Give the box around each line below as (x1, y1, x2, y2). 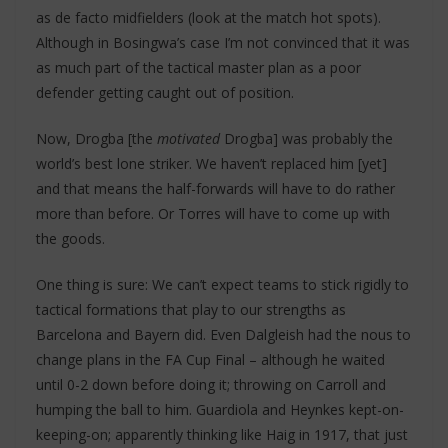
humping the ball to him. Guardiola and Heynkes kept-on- (36, 400, 404, 419)
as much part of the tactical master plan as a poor (36, 58, 361, 77)
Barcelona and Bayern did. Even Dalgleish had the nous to (36, 325, 411, 344)
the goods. (36, 229, 105, 248)
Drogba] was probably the (220, 129, 393, 148)
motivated (157, 129, 220, 148)
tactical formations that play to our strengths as (36, 300, 346, 319)
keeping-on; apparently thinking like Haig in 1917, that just (36, 425, 408, 444)
